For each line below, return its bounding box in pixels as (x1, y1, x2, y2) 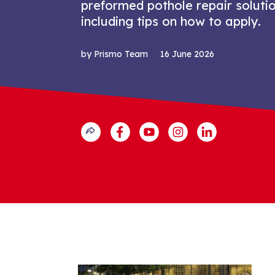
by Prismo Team (81, 48, 148, 60)
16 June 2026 (160, 48, 214, 60)
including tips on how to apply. (81, 14, 261, 29)
